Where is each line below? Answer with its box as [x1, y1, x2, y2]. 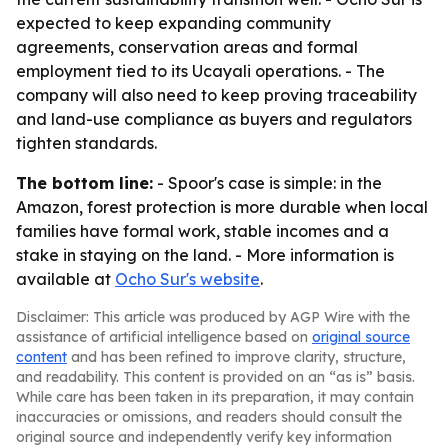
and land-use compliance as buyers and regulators [16, 109, 412, 129]
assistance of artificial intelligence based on [16, 328, 312, 346]
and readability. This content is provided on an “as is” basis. [16, 368, 415, 386]
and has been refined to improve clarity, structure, [67, 348, 406, 366]
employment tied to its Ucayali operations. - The [16, 61, 385, 81]
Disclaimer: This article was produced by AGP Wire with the [16, 308, 410, 326]
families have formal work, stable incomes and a [16, 221, 389, 241]
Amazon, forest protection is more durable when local [16, 197, 428, 217]
